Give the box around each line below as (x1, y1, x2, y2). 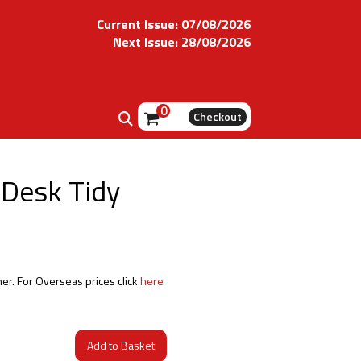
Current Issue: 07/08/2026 (97, 15, 251, 34)
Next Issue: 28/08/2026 (113, 32, 251, 52)
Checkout (193, 107, 242, 125)
